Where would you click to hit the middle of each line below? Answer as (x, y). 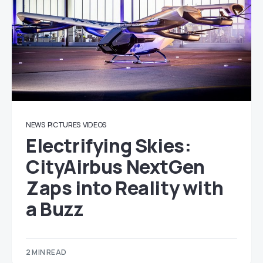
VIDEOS (95, 125)
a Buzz (55, 209)
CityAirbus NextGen (115, 167)
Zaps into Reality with (125, 188)
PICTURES (64, 125)
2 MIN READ (46, 252)
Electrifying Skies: (109, 146)
